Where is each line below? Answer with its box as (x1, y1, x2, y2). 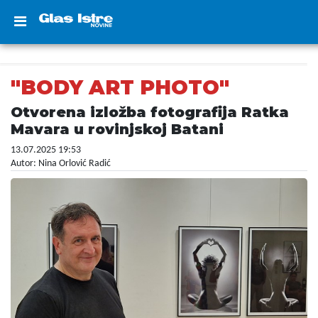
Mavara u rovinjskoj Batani (11, 121, 224, 138)
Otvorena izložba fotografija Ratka (11, 104, 289, 121)
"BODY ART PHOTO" (11, 75, 229, 99)
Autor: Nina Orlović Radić (11, 158, 111, 169)
